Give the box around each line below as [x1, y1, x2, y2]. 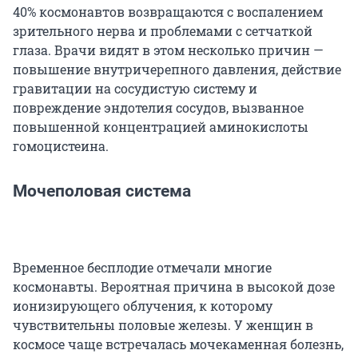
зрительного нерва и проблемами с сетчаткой [13, 22, 312, 40]
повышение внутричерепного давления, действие [13, 61, 341, 78]
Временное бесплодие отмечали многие [13, 259, 272, 276]
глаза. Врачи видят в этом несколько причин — [13, 42, 324, 59]
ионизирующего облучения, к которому [13, 297, 272, 315]
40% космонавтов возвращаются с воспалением [13, 3, 323, 21]
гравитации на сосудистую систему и [13, 80, 257, 97]
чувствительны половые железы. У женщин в [13, 316, 313, 334]
